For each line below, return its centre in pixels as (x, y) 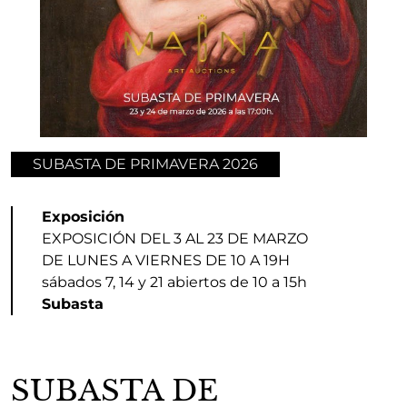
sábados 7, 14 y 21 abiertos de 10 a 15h (174, 282)
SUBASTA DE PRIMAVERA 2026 (145, 164)
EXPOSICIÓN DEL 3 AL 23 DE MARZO (175, 238)
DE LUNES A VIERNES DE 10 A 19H (166, 260)
